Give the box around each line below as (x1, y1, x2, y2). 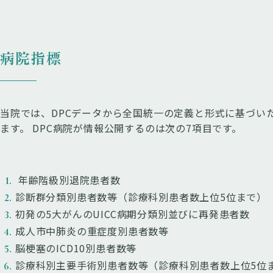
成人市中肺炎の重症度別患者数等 (15, 224, 169, 238)
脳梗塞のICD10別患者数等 (15, 241, 137, 255)
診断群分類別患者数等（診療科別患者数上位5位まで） (15, 190, 267, 204)
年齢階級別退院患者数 (15, 172, 121, 187)
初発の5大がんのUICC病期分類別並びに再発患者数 (15, 207, 250, 221)
